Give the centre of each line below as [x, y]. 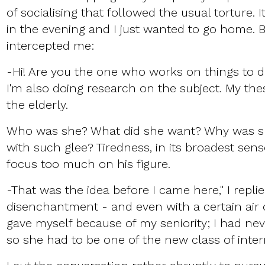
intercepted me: [52, 46]
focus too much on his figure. [90, 164]
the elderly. [39, 105]
